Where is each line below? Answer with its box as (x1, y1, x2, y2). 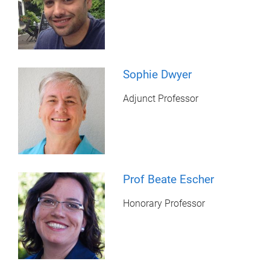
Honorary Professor (123, 197, 206, 209)
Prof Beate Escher (123, 172, 215, 186)
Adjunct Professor (123, 92, 199, 104)
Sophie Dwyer (123, 67, 192, 81)
